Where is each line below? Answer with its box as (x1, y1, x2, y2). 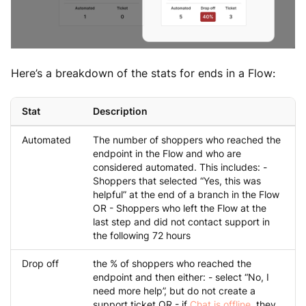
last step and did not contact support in (93, 216, 270, 228)
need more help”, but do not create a (93, 285, 255, 297)
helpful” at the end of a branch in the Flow (93, 189, 279, 201)
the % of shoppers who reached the (93, 258, 251, 270)
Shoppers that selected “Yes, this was (93, 175, 261, 187)
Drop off (22, 258, 59, 270)
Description (93, 105, 148, 117)
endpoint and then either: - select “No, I (93, 271, 269, 283)
